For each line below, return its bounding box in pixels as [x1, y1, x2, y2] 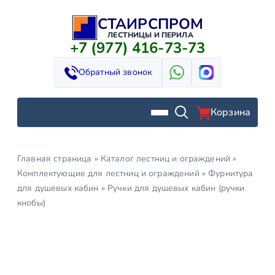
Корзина [210, 106, 250, 119]
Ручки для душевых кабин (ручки [107, 182, 245, 194]
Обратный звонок [78, 66, 152, 78]
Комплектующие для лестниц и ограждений [17, 168, 199, 179]
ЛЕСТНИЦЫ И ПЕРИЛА [107, 30, 193, 40]
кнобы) [17, 197, 45, 209]
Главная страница [17, 153, 92, 165]
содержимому [4, 44, 70, 58]
